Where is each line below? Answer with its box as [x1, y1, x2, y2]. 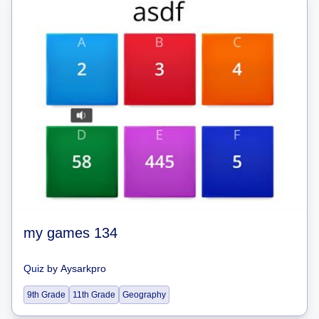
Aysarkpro [61, 262, 106, 274]
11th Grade [73, 289, 115, 300]
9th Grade [27, 289, 66, 300]
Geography [122, 289, 166, 300]
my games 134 [23, 224, 117, 241]
